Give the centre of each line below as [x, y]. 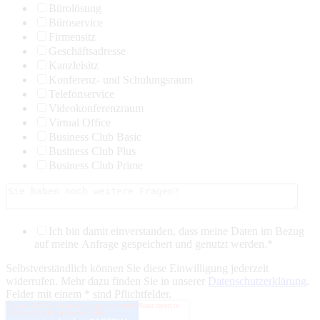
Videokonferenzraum [96, 108]
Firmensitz [72, 37]
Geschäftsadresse [87, 51]
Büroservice [76, 22]
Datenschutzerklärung [257, 281]
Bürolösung [75, 8]
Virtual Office [80, 122]
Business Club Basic [95, 137]
